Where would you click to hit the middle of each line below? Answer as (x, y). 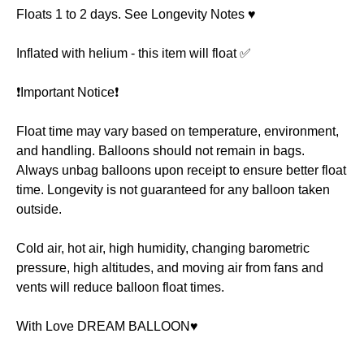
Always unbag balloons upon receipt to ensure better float (181, 171)
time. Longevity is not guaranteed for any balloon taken (173, 190)
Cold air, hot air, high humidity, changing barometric (163, 249)
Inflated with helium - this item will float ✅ (134, 54)
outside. (39, 210)
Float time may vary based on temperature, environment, (178, 132)
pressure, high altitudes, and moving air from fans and (170, 268)
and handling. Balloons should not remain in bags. (160, 151)
